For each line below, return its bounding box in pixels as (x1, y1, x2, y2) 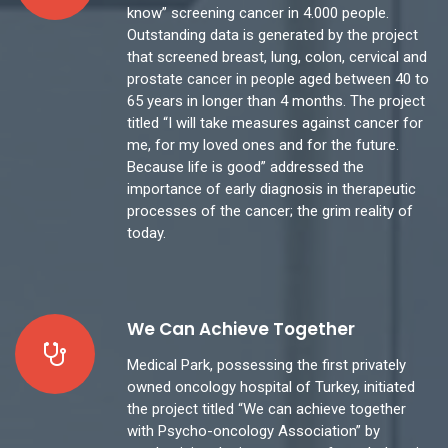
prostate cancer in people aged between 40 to (127, 69, 429, 88)
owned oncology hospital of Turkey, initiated (127, 377, 415, 396)
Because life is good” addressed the (127, 157, 364, 176)
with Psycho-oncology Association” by (127, 421, 380, 440)
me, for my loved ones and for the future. (127, 135, 399, 154)
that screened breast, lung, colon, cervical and (127, 47, 427, 66)
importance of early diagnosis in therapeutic (127, 179, 416, 198)
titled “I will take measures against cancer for (127, 113, 423, 132)
